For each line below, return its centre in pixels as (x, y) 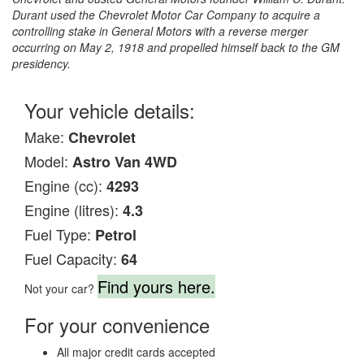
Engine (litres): (74, 209)
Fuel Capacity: (73, 258)
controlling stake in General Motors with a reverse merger (160, 30)
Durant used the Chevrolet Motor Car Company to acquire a (166, 14)
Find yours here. (156, 286)
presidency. (41, 63)
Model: (48, 160)
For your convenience (117, 324)
